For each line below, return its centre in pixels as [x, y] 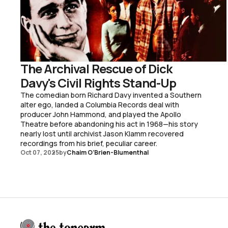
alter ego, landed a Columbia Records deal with [100, 105]
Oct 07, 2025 [40, 153]
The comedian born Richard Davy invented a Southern [111, 95]
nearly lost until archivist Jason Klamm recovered [102, 134]
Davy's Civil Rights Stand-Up [98, 83]
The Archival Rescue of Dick [96, 69]
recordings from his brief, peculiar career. [89, 144]
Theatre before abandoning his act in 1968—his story [109, 124]
